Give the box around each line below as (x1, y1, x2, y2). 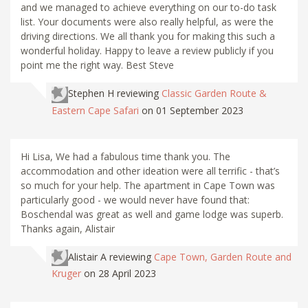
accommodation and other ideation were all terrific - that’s (21, 164, 280, 177)
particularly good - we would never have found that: (21, 192, 250, 206)
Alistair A (68, 250, 107, 263)
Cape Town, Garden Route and (154, 250, 291, 263)
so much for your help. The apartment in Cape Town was (21, 178, 275, 192)
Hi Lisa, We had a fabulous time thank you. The (21, 149, 230, 163)
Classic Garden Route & (162, 87, 267, 100)
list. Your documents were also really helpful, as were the (21, 15, 274, 29)
